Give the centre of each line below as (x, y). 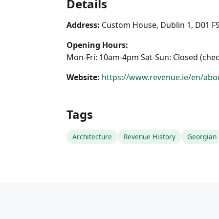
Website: (83, 77)
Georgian (202, 137)
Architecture (92, 137)
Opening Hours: (97, 45)
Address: (83, 25)
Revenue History (150, 137)
